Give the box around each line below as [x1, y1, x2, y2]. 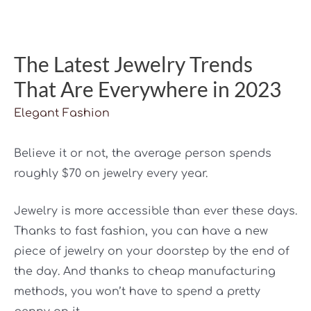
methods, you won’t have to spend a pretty [14, 285, 260, 299]
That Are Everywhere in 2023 [14, 76, 281, 101]
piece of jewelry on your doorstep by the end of [14, 245, 289, 258]
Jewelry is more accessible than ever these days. [14, 205, 297, 218]
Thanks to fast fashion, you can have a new [14, 225, 268, 238]
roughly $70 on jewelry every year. [14, 167, 208, 180]
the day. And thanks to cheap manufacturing [14, 265, 276, 278]
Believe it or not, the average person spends [14, 146, 271, 160]
